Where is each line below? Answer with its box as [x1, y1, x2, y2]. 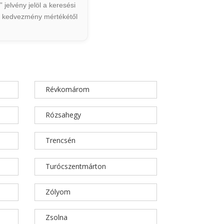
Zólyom [45, 186, 70, 196]
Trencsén [45, 135, 75, 145]
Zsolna [45, 212, 67, 222]
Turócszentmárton [45, 161, 106, 171]
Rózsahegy [45, 110, 81, 120]
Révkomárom [45, 84, 89, 94]
